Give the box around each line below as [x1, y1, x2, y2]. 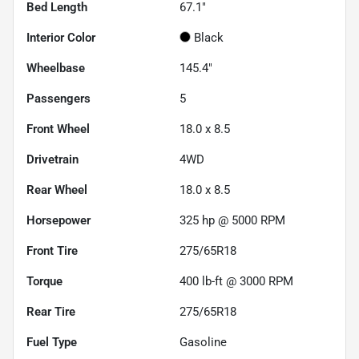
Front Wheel [26, 122, 90, 137]
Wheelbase [26, 61, 85, 76]
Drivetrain [26, 152, 79, 167]
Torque [26, 274, 63, 289]
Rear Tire [26, 305, 75, 320]
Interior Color [26, 30, 95, 46]
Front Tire [26, 244, 78, 259]
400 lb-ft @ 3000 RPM [179, 274, 293, 289]
